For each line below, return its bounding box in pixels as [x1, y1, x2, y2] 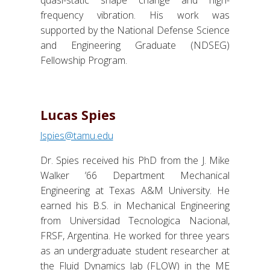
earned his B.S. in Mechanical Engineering [40, 199, 230, 213]
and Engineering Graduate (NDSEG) [40, 39, 230, 52]
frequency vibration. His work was [40, 8, 230, 22]
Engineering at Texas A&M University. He [40, 184, 230, 198]
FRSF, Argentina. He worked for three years [40, 229, 230, 243]
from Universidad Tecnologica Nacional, [40, 214, 230, 228]
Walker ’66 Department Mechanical [40, 169, 230, 183]
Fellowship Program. [40, 54, 127, 67]
